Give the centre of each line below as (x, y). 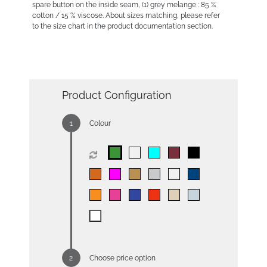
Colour (100, 123)
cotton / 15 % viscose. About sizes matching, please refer (126, 15)
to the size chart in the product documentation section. (122, 26)
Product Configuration (117, 95)
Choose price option (122, 258)
